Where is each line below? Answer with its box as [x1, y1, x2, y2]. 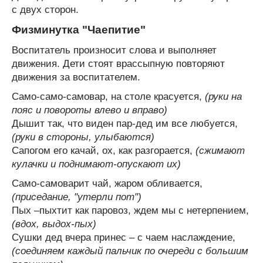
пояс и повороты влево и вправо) [12, 104, 167, 116]
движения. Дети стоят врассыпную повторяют [12, 58, 225, 69]
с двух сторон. [12, 4, 79, 15]
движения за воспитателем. [12, 71, 140, 83]
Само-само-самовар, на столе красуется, [12, 90, 205, 102]
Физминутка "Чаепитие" [12, 23, 146, 36]
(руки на [205, 90, 242, 102]
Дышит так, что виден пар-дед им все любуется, [12, 117, 238, 129]
